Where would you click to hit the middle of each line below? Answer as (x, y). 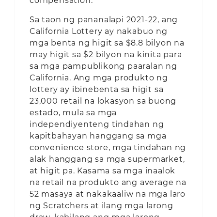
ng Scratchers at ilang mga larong (101, 205)
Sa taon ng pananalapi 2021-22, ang (104, 19)
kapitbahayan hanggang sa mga (98, 136)
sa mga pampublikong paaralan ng (103, 66)
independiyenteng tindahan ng (97, 124)
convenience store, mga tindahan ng (108, 147)
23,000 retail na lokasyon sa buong (103, 101)
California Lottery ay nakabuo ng (99, 31)
